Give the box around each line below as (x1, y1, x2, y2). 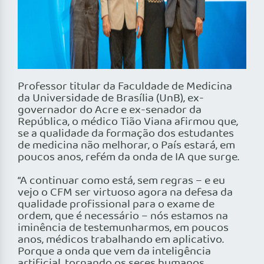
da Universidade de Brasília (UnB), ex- (18, 90, 204, 108)
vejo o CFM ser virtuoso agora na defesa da (18, 184, 233, 202)
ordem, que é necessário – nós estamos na (18, 207, 228, 226)
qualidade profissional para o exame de (18, 196, 214, 214)
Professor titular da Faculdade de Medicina (18, 78, 232, 96)
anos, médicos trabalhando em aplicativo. (18, 231, 224, 249)
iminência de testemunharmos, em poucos (18, 219, 229, 237)
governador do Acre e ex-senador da (18, 101, 202, 120)
